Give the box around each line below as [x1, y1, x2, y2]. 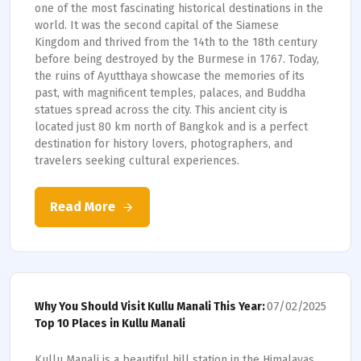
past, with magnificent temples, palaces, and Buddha [35, 86, 305, 100]
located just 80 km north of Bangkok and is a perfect [35, 120, 308, 134]
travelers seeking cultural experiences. [35, 154, 239, 168]
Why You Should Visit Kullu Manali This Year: [35, 300, 265, 313]
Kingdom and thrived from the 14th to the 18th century [35, 35, 317, 49]
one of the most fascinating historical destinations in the [35, 2, 323, 15]
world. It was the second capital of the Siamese [35, 19, 279, 32]
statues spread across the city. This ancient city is [35, 103, 288, 117]
